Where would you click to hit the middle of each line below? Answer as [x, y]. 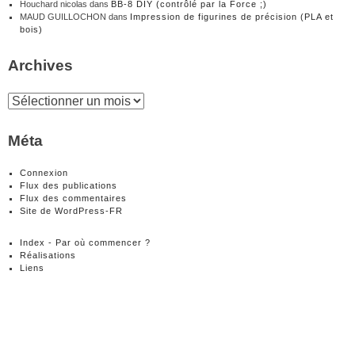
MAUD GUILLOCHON [63, 17]
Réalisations [48, 256]
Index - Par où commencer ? [85, 243]
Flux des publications [69, 186]
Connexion [44, 173]
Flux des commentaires [73, 198]
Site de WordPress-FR [71, 211]
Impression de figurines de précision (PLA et [232, 17]
